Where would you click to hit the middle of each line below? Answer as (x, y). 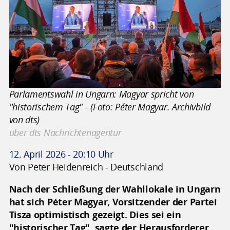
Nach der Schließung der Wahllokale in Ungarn (115, 189)
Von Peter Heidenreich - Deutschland (86, 167)
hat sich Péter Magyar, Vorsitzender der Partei (113, 202)
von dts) (24, 119)
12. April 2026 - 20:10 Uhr (61, 154)
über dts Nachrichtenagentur (65, 132)
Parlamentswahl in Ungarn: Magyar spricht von (101, 94)
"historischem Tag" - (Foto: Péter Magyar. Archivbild (110, 107)
